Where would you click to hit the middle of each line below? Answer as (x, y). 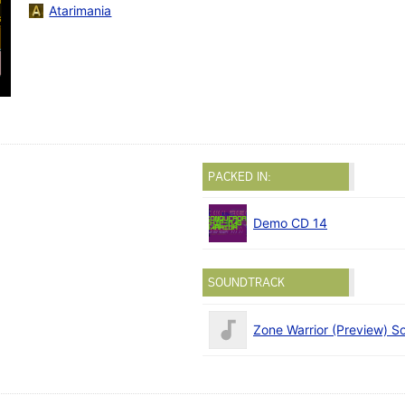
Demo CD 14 (290, 223)
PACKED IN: (240, 177)
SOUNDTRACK (246, 283)
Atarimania (80, 11)
